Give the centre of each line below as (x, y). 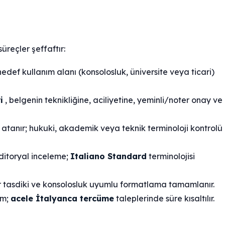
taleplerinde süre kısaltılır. (164, 199)
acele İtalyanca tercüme (62, 199)
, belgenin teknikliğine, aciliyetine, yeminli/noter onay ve (113, 100)
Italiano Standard (108, 156)
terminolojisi (171, 156)
